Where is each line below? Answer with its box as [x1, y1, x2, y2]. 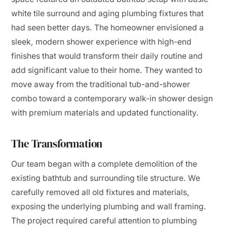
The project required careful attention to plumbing [11, 216, 198, 225]
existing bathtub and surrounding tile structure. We [11, 173, 201, 183]
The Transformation [11, 136, 102, 151]
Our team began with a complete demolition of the [11, 159, 198, 169]
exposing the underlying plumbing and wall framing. [11, 202, 207, 211]
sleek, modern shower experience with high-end [11, 37, 192, 47]
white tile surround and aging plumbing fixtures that [11, 9, 204, 18]
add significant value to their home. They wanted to [11, 65, 203, 75]
